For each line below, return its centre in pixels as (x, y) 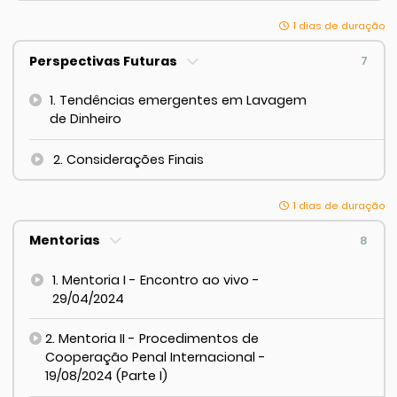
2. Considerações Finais (129, 159)
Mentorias (66, 241)
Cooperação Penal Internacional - (155, 358)
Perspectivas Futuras (105, 61)
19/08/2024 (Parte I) (106, 376)
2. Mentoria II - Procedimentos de (152, 339)
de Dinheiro (86, 119)
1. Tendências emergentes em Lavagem (179, 101)
